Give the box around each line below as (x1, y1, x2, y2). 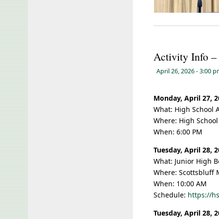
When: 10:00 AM (153, 179, 207, 188)
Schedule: (153, 190, 188, 199)
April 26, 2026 (156, 67, 195, 75)
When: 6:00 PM (153, 127, 202, 136)
